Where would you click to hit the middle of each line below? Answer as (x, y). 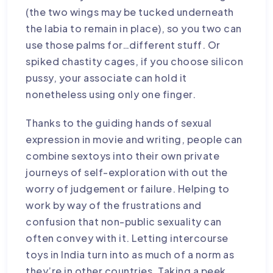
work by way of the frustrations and (114, 205)
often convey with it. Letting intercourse (127, 238)
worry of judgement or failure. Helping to (128, 188)
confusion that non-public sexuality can (124, 221)
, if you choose (173, 61)
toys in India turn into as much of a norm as (130, 254)
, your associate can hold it (120, 77)
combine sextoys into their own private (123, 155)
